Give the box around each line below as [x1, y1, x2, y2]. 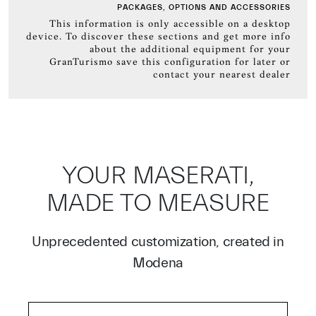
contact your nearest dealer [153, 70, 291, 80]
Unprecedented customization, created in [32, 233, 284, 250]
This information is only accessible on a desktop [49, 19, 291, 30]
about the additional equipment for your [90, 44, 291, 55]
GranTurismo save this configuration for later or [49, 57, 291, 68]
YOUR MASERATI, [61, 162, 255, 190]
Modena [133, 255, 183, 271]
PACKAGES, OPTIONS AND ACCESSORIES [117, 3, 291, 12]
